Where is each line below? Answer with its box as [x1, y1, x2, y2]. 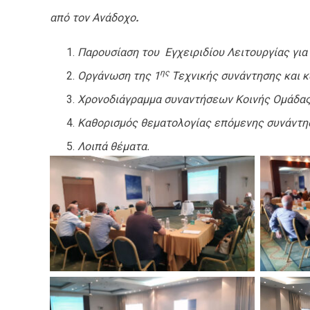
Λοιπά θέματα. [77, 140, 149, 153]
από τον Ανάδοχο [50, 11, 136, 24]
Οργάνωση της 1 [77, 69, 160, 82]
